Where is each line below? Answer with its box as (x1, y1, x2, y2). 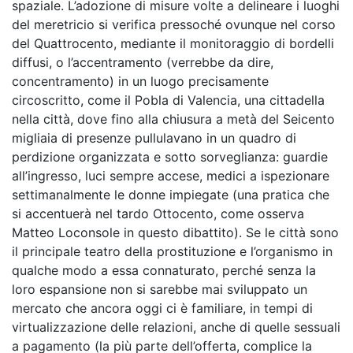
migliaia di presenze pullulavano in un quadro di (12, 130, 296, 146)
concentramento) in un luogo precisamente (12, 73, 269, 89)
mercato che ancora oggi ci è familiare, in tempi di (12, 300, 313, 316)
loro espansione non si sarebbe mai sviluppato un (12, 281, 307, 297)
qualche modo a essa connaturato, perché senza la (12, 262, 316, 278)
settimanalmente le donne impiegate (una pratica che (12, 187, 329, 203)
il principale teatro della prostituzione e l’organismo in (12, 243, 333, 259)
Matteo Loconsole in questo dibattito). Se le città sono (12, 225, 339, 240)
